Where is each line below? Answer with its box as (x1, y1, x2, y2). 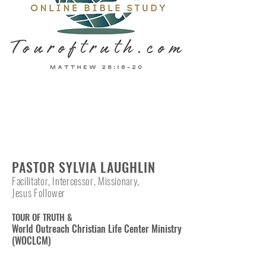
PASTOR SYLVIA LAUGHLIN (12, 157, 156, 176)
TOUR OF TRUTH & (12, 210, 72, 223)
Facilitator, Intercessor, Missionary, (12, 173, 140, 188)
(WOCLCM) (12, 233, 51, 248)
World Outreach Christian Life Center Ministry (12, 221, 182, 236)
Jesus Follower (12, 185, 66, 200)
